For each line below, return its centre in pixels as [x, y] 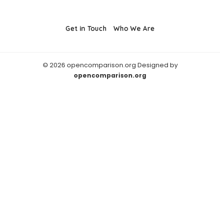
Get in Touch [86, 28]
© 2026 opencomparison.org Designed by [110, 65]
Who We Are [134, 28]
